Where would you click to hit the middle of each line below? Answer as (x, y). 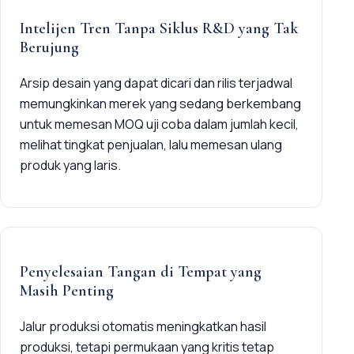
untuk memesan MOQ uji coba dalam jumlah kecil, (159, 124)
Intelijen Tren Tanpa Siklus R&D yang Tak (159, 29)
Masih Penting (67, 291)
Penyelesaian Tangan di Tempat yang (141, 272)
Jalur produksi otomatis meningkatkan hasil (143, 327)
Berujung (49, 48)
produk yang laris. (70, 166)
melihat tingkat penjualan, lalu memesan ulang (151, 145)
